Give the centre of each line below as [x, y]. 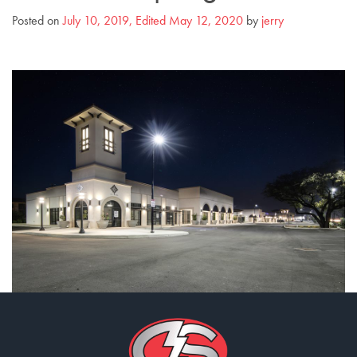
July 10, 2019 [96, 20]
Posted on [37, 20]
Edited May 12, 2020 [189, 20]
